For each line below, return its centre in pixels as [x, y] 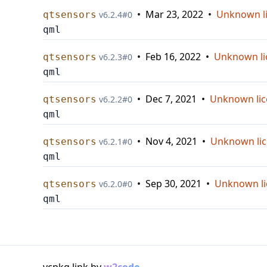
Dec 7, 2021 [171, 99]
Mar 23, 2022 [174, 14]
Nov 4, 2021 [171, 141]
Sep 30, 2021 [173, 184]
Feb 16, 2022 [173, 57]
